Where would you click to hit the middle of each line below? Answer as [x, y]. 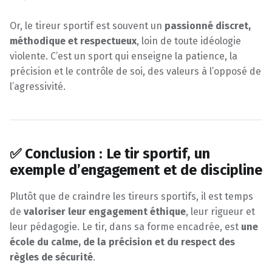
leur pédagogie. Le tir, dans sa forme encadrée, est [125, 227]
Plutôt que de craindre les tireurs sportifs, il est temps [131, 197]
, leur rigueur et [220, 212]
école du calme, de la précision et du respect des [122, 242]
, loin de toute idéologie [189, 41]
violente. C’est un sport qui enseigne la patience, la [124, 56]
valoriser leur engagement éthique [105, 212]
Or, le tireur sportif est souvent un [87, 25]
